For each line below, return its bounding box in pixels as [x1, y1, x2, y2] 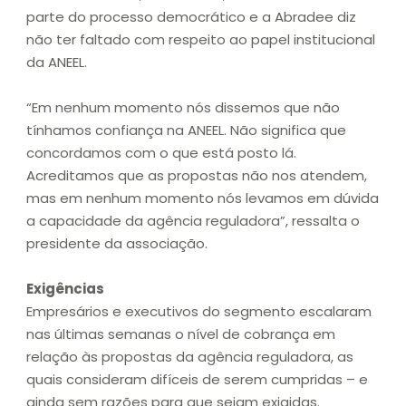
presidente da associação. [26, 234, 208, 254]
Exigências [26, 279, 107, 299]
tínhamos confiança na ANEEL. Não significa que [26, 121, 346, 140]
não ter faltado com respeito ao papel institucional [26, 30, 375, 50]
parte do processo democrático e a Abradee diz [26, 7, 356, 27]
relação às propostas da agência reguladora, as [26, 347, 353, 367]
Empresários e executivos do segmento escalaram [26, 302, 372, 322]
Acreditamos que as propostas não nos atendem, [26, 166, 367, 186]
